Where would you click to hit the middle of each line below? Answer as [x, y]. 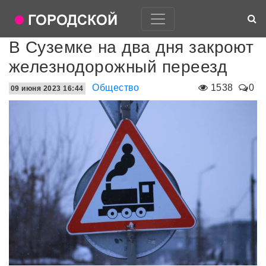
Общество [116, 88]
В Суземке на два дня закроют [132, 47]
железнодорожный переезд [118, 67]
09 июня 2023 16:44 [47, 88]
